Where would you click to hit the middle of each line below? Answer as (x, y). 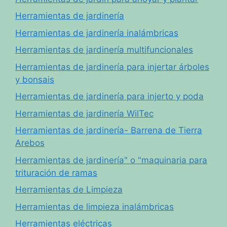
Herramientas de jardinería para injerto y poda (109, 97)
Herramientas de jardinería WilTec (84, 113)
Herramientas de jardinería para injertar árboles (112, 67)
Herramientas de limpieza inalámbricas (94, 206)
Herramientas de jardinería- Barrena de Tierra (109, 130)
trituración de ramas (56, 173)
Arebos (30, 143)
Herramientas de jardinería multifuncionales (104, 50)
